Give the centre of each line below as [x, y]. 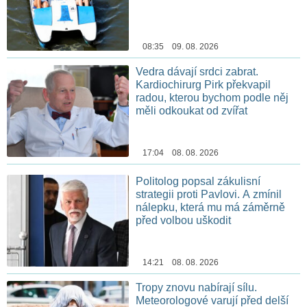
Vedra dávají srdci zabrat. [197, 72]
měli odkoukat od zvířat [192, 111]
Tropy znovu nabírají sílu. [197, 287]
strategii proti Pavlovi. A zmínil [209, 194]
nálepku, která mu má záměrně [211, 207]
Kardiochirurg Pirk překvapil [204, 85]
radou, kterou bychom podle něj [212, 98]
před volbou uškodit [184, 220]
